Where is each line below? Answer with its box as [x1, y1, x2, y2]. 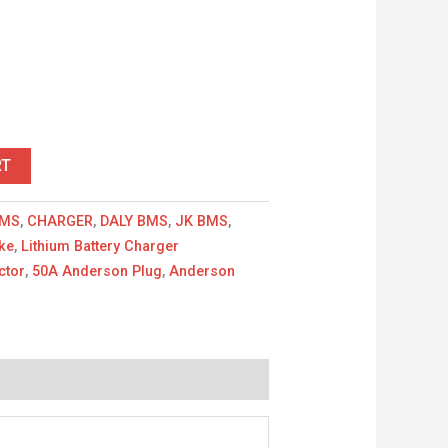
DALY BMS [100, 212, 169, 230]
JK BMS [175, 212, 229, 230]
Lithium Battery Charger [21, 237, 180, 255]
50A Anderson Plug [32, 262, 163, 280]
